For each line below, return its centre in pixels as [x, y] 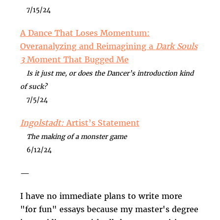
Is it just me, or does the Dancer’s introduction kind [107, 74]
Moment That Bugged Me [76, 60]
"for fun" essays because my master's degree [109, 209]
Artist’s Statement [101, 123]
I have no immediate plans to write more [101, 196]
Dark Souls [176, 46]
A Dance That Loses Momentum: [85, 33]
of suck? [33, 87]
